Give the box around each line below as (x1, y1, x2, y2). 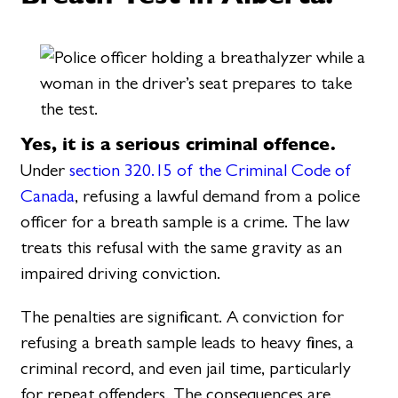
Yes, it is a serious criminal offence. (20, 129, 337, 157)
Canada (20, 185, 76, 206)
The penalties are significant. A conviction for (20, 306, 345, 327)
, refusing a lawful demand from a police (75, 185, 361, 206)
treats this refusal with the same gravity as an (20, 236, 343, 258)
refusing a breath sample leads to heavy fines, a (20, 331, 354, 353)
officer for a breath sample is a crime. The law (20, 211, 350, 232)
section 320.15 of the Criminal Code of (69, 159, 353, 180)
